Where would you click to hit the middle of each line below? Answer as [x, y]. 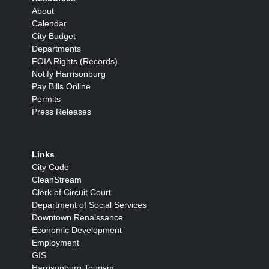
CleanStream [57, 180]
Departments [56, 49]
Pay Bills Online [61, 87]
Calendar [49, 24]
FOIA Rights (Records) [75, 62]
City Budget [54, 36]
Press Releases [62, 112]
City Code [50, 167]
